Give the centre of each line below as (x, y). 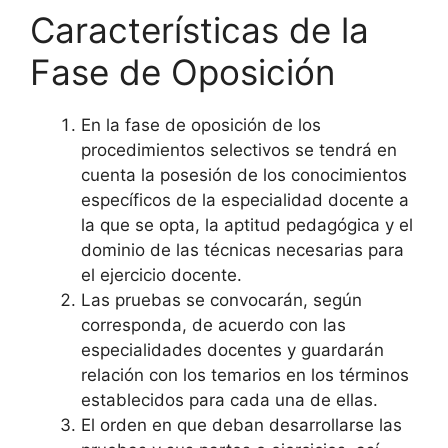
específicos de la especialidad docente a (245, 200)
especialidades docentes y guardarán (232, 350)
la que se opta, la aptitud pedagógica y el (247, 225)
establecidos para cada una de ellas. (229, 400)
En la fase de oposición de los (201, 125)
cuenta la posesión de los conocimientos (244, 175)
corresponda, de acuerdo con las (213, 325)
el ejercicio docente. (161, 275)
